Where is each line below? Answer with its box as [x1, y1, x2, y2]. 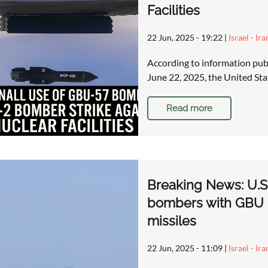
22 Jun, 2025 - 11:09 [147, 243, 223, 254]
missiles [147, 213, 196, 229]
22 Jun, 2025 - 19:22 [147, 32, 223, 42]
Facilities [147, 2, 200, 18]
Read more [166, 102, 212, 114]
